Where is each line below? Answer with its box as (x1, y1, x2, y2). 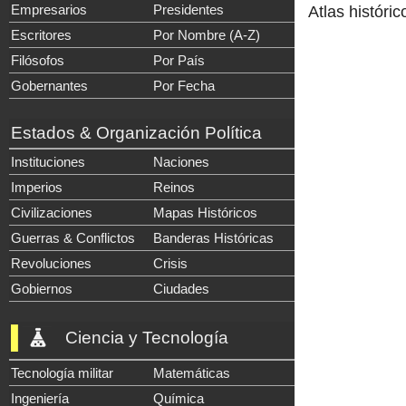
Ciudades (153, 281, 209, 296)
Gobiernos (11, 281, 72, 296)
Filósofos (11, 53, 64, 68)
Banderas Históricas (153, 230, 274, 246)
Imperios (11, 179, 63, 195)
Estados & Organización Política (11, 123, 262, 142)
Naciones (153, 154, 209, 169)
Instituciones (11, 154, 85, 169)
